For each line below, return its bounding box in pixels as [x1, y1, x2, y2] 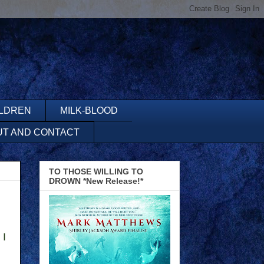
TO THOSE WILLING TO [49, 166, 143, 176]
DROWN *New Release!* [49, 176, 143, 186]
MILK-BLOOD [60, 105, 118, 115]
